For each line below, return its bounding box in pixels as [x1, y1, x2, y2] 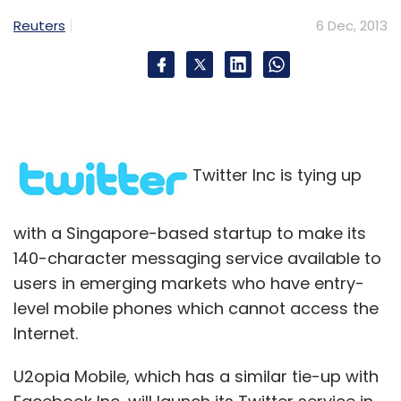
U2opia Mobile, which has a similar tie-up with [13, 364, 379, 388]
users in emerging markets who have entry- [13, 271, 364, 294]
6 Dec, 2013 [316, 15, 388, 35]
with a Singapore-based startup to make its [13, 221, 366, 244]
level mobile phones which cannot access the [13, 296, 379, 320]
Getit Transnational [135, 107, 265, 127]
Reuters [13, 15, 65, 35]
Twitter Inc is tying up [192, 163, 362, 186]
